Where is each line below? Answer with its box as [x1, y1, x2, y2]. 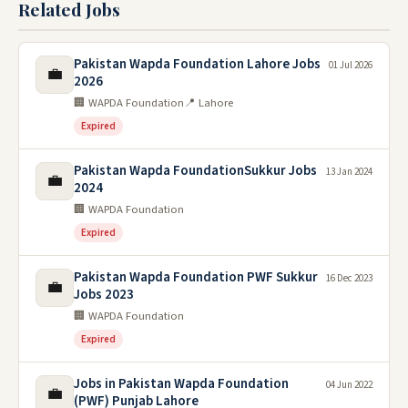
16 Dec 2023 [326, 271, 372, 285]
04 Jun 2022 [326, 378, 372, 392]
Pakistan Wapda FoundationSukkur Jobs [74, 161, 317, 180]
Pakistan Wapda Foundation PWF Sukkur [74, 268, 318, 287]
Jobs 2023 [74, 285, 134, 304]
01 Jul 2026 [329, 58, 372, 72]
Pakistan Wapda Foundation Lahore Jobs [74, 55, 321, 74]
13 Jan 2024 [326, 165, 372, 178]
